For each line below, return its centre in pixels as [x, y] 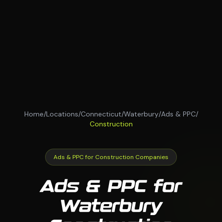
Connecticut [101, 114]
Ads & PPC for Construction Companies [111, 157]
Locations [62, 114]
